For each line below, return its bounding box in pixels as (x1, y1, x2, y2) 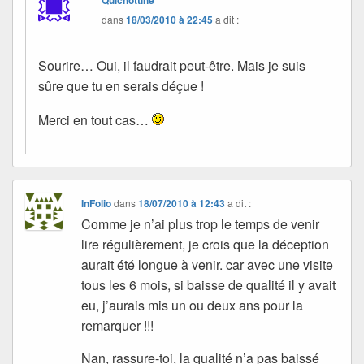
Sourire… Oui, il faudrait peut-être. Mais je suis (38, 56, 305, 76)
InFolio (81, 196, 112, 211)
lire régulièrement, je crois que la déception (81, 235, 330, 254)
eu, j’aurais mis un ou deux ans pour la (81, 296, 304, 315)
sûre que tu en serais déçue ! (38, 76, 204, 96)
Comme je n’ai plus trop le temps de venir (81, 214, 320, 234)
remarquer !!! (81, 316, 154, 336)
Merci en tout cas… (38, 110, 152, 130)
